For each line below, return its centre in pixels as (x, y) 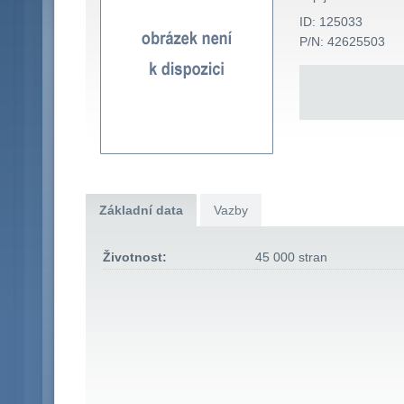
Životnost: (135, 257)
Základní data (141, 211)
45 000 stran (292, 257)
